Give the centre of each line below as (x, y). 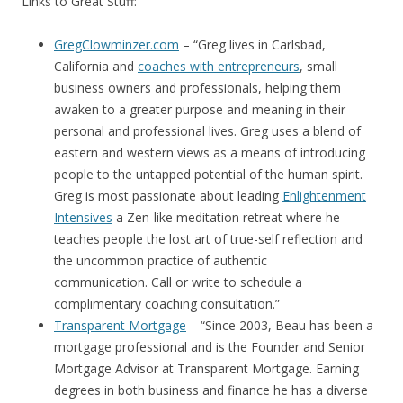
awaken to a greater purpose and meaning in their (200, 109)
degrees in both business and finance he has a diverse (211, 390)
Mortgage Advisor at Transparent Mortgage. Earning (206, 368)
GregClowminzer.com (116, 45)
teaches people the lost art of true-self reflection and (208, 239)
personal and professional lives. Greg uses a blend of (207, 131)
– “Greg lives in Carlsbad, (252, 45)
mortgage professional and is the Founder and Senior (210, 347)
